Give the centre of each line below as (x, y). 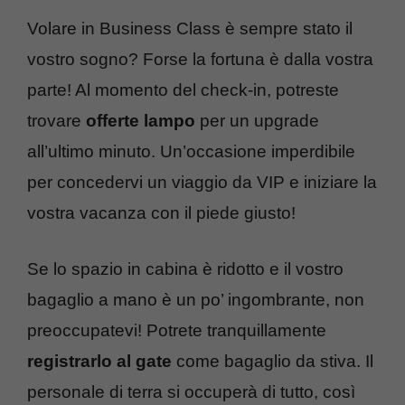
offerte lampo (141, 120)
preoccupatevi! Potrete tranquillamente (177, 331)
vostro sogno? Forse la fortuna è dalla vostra (200, 59)
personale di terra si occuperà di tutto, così (191, 392)
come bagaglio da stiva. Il (273, 362)
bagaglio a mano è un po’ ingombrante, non (196, 300)
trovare (57, 120)
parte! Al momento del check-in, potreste (183, 89)
